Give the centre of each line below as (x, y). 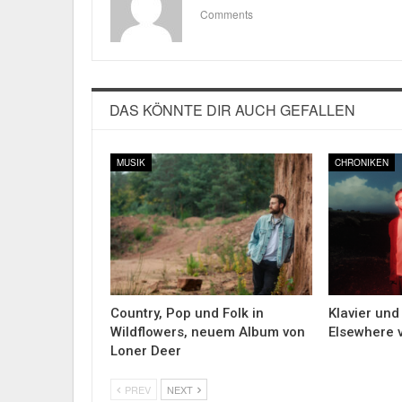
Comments (227, 13)
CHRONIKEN (362, 163)
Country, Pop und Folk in (187, 314)
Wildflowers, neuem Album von (208, 332)
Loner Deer (146, 351)
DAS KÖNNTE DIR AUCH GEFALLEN (232, 110)
